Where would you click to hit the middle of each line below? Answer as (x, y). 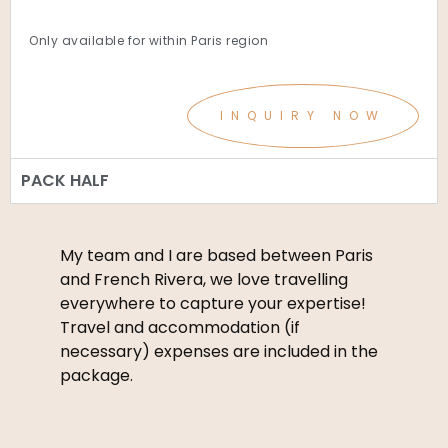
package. (96, 375)
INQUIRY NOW (303, 115)
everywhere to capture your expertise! (213, 303)
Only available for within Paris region (148, 40)
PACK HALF (65, 180)
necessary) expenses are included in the (219, 351)
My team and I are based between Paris (216, 255)
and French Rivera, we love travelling (204, 279)
